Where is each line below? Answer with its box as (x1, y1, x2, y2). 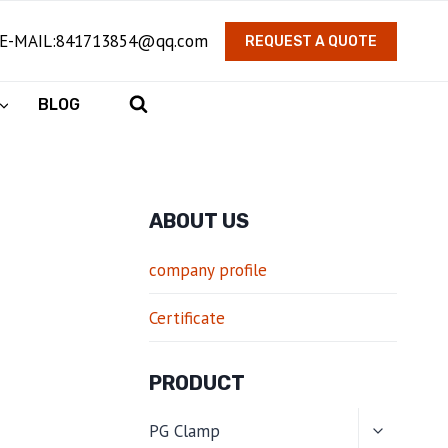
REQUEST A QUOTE (245, 32, 377, 50)
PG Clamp (148, 420, 220, 443)
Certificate (148, 306, 225, 329)
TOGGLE (368, 414, 432, 434)
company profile (148, 258, 267, 281)
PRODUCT (148, 370, 245, 395)
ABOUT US (148, 209, 249, 234)
